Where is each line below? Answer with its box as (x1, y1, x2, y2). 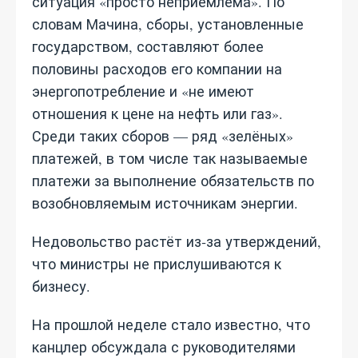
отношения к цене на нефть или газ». (32, 104, 283, 123)
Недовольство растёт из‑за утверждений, (32, 232, 321, 251)
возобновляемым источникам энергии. (32, 193, 298, 213)
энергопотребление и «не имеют (32, 82, 254, 101)
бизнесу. (32, 276, 90, 296)
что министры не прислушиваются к (32, 254, 281, 273)
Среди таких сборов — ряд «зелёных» (32, 126, 293, 145)
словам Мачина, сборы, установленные (32, 14, 304, 34)
